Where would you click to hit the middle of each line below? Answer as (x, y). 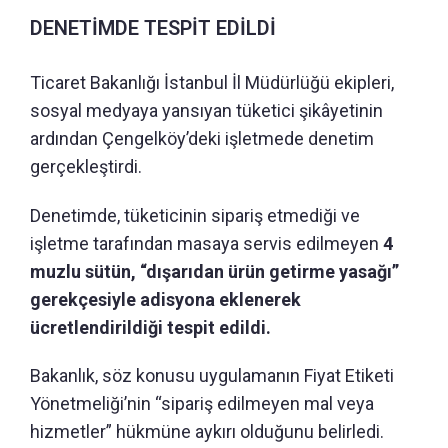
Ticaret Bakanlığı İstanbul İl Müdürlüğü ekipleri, (212, 82)
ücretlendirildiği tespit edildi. (150, 327)
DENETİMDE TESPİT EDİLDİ (153, 27)
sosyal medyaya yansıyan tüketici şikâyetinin (206, 110)
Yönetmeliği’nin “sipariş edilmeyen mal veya (202, 403)
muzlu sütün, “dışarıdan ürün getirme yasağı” (214, 271)
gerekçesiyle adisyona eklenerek (165, 299)
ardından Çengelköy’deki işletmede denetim (202, 138)
